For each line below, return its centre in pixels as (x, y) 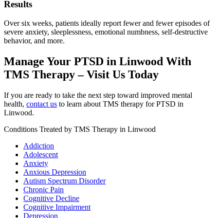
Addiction (39, 145)
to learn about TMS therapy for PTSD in (120, 104)
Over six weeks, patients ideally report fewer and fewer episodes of (107, 23)
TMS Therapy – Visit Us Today (81, 74)
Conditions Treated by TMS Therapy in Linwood (80, 129)
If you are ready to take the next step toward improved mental (98, 95)
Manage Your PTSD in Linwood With (98, 61)
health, (15, 104)
